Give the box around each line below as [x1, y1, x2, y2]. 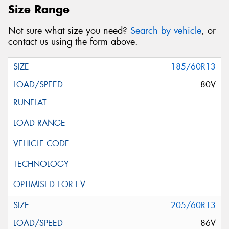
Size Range [8, 2, 70, 16]
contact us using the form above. [8, 36, 138, 49]
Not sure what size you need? [8, 25, 130, 37]
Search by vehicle [130, 25, 201, 37]
